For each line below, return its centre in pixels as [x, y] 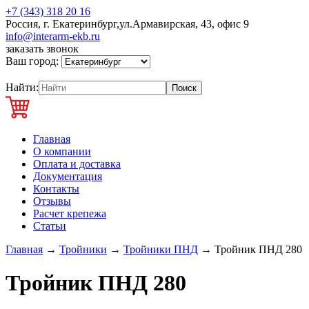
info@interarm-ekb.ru [53, 36]
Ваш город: [33, 61]
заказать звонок [42, 49]
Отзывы [52, 201]
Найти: [22, 87]
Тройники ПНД [161, 249]
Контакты [56, 189]
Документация [68, 176]
